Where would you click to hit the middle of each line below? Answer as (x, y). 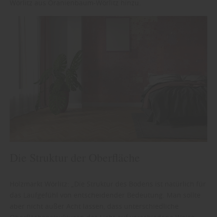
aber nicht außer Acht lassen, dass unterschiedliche (94, 206)
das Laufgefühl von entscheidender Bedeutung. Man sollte (105, 195)
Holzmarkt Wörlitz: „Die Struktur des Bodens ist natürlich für (108, 184)
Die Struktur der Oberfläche (75, 158)
